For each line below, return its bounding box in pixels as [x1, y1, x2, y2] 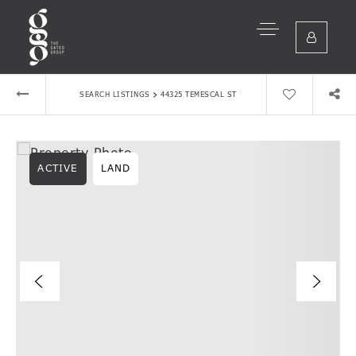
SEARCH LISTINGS [79, 90, 150, 99]
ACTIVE [37, 162, 79, 175]
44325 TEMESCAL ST [161, 90, 237, 99]
